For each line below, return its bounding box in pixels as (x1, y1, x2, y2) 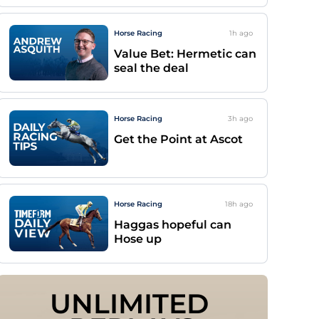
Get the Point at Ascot (114, 132, 243, 146)
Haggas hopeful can (114, 218, 231, 231)
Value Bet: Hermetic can (114, 47, 256, 61)
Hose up (114, 232, 162, 246)
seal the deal (114, 61, 189, 75)
